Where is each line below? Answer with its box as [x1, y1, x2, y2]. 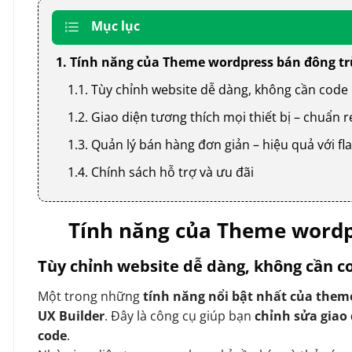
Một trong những [38, 287, 143, 305]
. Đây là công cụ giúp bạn [104, 306, 255, 324]
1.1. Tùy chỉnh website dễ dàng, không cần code [68, 80, 348, 98]
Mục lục [91, 16, 140, 35]
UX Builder [38, 306, 104, 324]
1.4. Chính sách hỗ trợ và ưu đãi [68, 163, 254, 181]
